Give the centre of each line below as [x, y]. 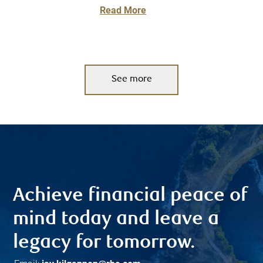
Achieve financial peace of [130, 196]
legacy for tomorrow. [104, 243]
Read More [123, 11]
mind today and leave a [116, 220]
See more [131, 80]
